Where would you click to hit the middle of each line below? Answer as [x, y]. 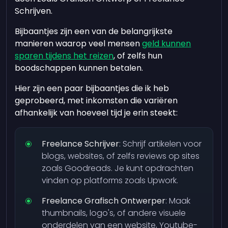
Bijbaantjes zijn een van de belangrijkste [94, 31]
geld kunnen [167, 44]
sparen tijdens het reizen [64, 56]
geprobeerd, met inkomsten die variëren [96, 101]
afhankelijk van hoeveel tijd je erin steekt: [96, 113]
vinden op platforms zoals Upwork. [110, 180]
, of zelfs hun [138, 56]
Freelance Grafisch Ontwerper [104, 201]
